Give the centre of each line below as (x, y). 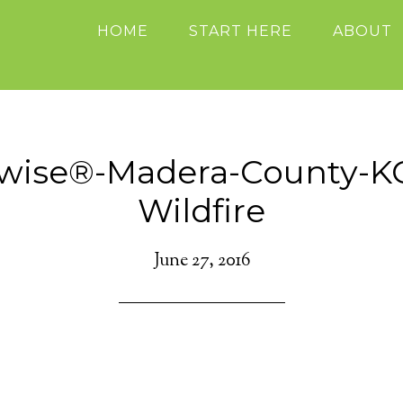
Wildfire (201, 210)
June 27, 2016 (201, 261)
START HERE (241, 31)
